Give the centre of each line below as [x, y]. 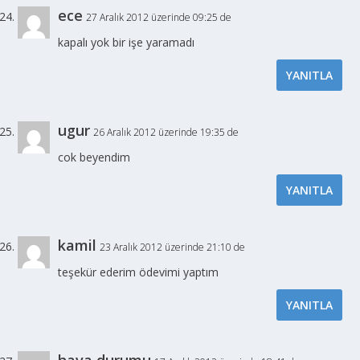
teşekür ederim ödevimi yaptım [139, 272]
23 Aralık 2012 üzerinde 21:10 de [173, 247]
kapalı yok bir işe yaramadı [127, 42]
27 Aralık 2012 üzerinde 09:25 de [159, 17]
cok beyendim [94, 157]
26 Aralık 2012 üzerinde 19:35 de [166, 132]
